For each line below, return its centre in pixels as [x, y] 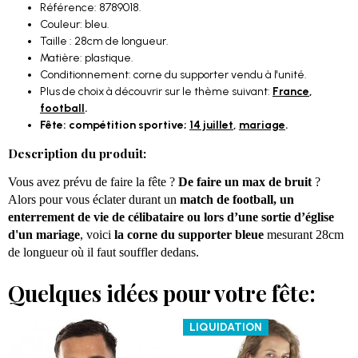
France [291, 91]
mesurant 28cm [305, 235]
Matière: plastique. [87, 58]
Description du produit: [77, 153]
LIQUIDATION [226, 327]
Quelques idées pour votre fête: [162, 293]
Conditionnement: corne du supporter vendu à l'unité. [173, 75]
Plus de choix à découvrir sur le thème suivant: [155, 91]
